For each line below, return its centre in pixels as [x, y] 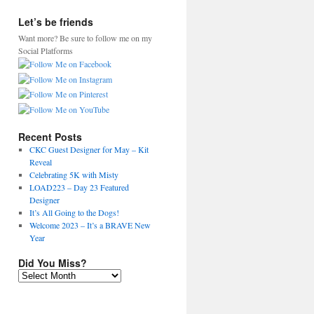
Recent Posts [50, 137]
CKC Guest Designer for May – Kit [89, 150]
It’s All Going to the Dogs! [74, 213]
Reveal [40, 162]
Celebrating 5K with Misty [74, 175]
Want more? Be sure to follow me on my [85, 38]
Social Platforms [46, 50]
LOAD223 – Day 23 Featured [79, 187]
